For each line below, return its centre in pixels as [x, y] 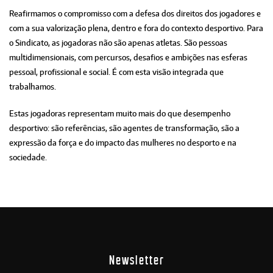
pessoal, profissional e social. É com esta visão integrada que [116, 72]
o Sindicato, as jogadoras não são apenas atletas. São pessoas [118, 43]
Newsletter [136, 261]
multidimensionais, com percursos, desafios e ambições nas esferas [128, 58]
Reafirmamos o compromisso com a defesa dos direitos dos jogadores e [135, 14]
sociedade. [28, 158]
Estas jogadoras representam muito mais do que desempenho [120, 114]
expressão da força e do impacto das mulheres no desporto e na [123, 143]
